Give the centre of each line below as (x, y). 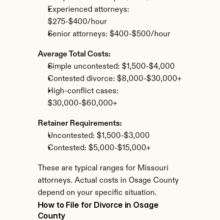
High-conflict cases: (83, 91)
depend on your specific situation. (97, 193)
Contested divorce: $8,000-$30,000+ (114, 79)
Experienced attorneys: (88, 10)
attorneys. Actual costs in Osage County (108, 181)
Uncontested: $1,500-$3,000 (98, 136)
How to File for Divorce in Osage (98, 205)
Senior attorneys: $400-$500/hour (109, 34)
